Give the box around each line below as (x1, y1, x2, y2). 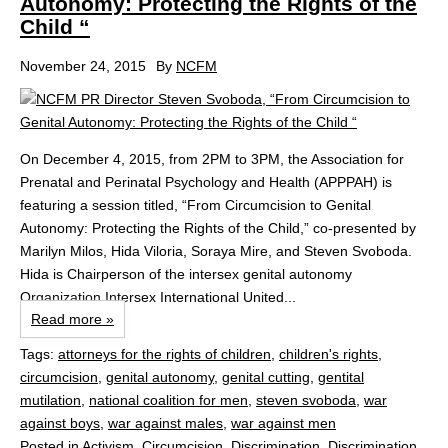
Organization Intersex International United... (20, 289, 296, 305)
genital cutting (222, 369, 310, 385)
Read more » (31, 311, 114, 327)
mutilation (20, 392, 81, 408)
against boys (20, 415, 100, 431)
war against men (231, 415, 336, 431)
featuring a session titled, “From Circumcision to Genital (20, 197, 371, 213)
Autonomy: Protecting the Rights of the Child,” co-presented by (20, 220, 416, 236)
